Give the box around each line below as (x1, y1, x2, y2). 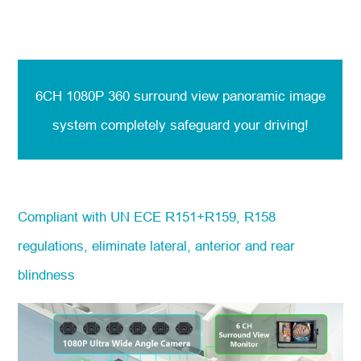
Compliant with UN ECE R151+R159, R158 (18, 210, 276, 226)
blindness (18, 268, 76, 284)
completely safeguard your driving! (100, 118, 309, 134)
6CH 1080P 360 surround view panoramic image (35, 89, 326, 105)
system (52, 118, 97, 134)
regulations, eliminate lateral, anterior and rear (18, 239, 296, 255)
